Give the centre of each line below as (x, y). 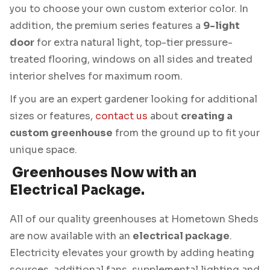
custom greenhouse (61, 133)
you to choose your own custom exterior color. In (129, 8)
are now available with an (71, 236)
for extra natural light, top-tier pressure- (133, 42)
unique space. (43, 149)
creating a (207, 116)
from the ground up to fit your (186, 133)
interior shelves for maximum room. (96, 76)
